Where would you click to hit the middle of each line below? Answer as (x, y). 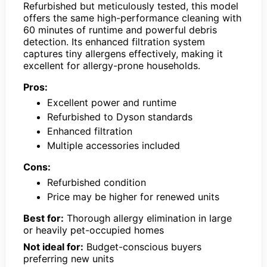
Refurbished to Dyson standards (120, 117)
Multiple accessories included (114, 145)
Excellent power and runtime (112, 102)
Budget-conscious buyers (142, 246)
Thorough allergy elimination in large (148, 218)
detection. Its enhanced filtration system (114, 41)
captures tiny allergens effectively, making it (123, 53)
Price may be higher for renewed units (133, 196)
